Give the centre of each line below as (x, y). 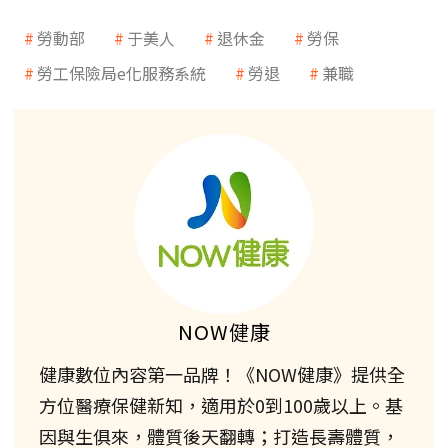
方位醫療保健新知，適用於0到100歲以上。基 (221, 405)
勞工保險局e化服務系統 (121, 73)
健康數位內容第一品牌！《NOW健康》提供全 (222, 374)
